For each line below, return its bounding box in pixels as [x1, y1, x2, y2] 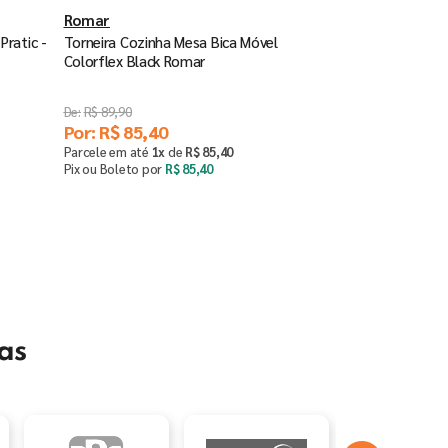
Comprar [203, 202, 275, 226]
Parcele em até [63, 143, 152, 160]
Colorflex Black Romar [63, 51, 206, 70]
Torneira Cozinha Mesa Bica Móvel [63, 32, 278, 51]
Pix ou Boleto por [63, 160, 165, 177]
